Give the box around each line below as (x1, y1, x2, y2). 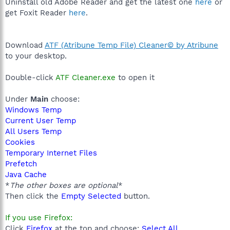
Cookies (5, 137, 35, 147)
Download (5, 40, 45, 50)
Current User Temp (5, 116, 76, 125)
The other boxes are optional (10, 180, 118, 190)
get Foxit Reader (5, 8, 69, 17)
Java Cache (5, 169, 47, 179)
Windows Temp (5, 105, 62, 114)
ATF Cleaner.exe (55, 72, 116, 82)
